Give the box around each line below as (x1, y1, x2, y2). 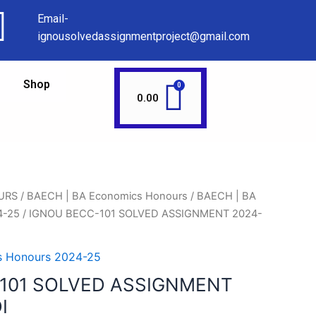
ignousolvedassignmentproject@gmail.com (37, 30, 250, 43)
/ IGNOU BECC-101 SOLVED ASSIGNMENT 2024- (20, 207, 262, 220)
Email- (37, 12, 69, 25)
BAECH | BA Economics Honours (27, 190, 188, 202)
